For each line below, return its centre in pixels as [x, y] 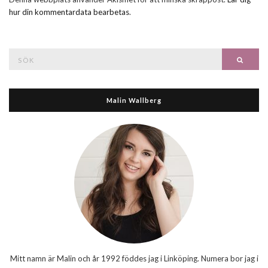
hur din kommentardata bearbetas [69, 12]
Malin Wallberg [134, 100]
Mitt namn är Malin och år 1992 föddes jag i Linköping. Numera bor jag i [134, 258]
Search [20, 54]
